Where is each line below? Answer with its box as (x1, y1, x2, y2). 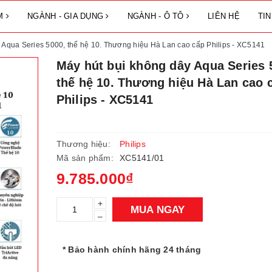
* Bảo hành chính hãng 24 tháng (62, 245, 202, 254)
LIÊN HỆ (208, 12, 240, 21)
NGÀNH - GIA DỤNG (27, 12, 106, 21)
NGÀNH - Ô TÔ (127, 12, 186, 21)
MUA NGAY (130, 203, 185, 216)
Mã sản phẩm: (56, 153, 114, 163)
